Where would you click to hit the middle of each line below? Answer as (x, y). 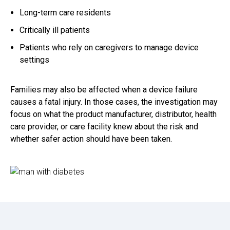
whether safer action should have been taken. (91, 139)
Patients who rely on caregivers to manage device (109, 48)
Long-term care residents (65, 13)
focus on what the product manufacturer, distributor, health (113, 114)
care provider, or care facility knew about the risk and (104, 127)
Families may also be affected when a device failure (104, 90)
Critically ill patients (55, 30)
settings (34, 60)
